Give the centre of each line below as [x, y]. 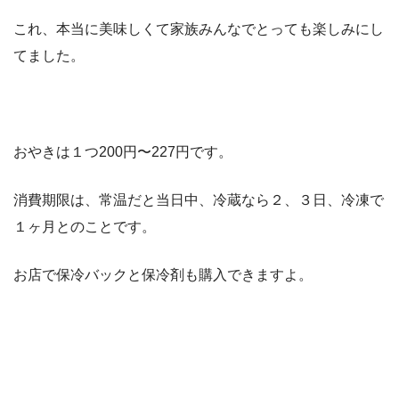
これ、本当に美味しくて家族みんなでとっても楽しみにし [199, 29]
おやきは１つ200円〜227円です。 [123, 152]
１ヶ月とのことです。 [85, 227]
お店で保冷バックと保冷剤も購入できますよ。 [163, 275]
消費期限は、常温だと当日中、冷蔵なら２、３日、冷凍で [199, 200]
